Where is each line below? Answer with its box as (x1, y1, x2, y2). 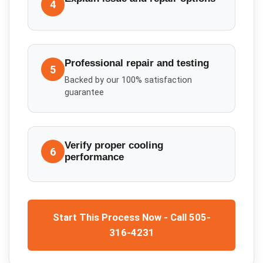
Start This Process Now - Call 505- (52, 211, 211, 224)
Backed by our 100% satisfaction (65, 75, 193, 85)
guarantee (65, 87, 104, 97)
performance (65, 151, 124, 163)
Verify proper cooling (65, 140, 164, 151)
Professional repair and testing (65, 58, 210, 69)
